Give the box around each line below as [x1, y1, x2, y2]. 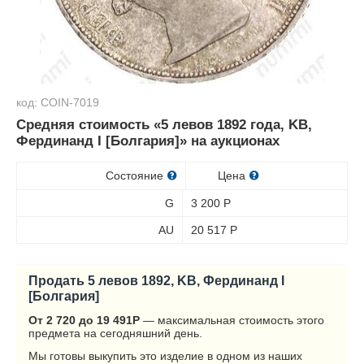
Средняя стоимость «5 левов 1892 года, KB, [16, 117, 312, 132]
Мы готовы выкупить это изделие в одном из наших [28, 349, 302, 362]
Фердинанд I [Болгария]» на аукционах [16, 133, 279, 149]
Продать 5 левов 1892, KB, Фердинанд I [28, 273, 284, 288]
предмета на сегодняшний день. [28, 327, 202, 340]
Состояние [105, 169, 167, 182]
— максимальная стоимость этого [140, 314, 324, 327]
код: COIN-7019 [16, 96, 99, 109]
